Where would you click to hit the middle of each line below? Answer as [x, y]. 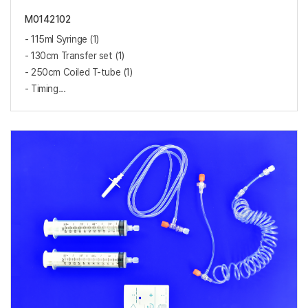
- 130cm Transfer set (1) [75, 55]
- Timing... [45, 88]
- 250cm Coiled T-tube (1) [79, 72]
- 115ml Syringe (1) [62, 39]
